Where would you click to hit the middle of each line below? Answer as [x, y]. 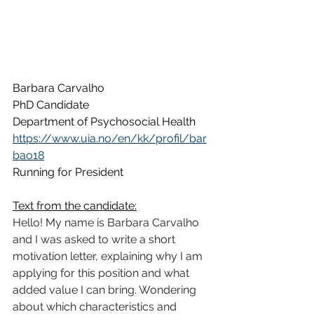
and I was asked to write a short [95, 239]
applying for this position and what [102, 273]
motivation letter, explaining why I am [109, 256]
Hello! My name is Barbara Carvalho [107, 222]
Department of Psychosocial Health [104, 121]
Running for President [68, 172]
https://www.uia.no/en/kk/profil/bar [110, 138]
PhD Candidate [51, 104]
